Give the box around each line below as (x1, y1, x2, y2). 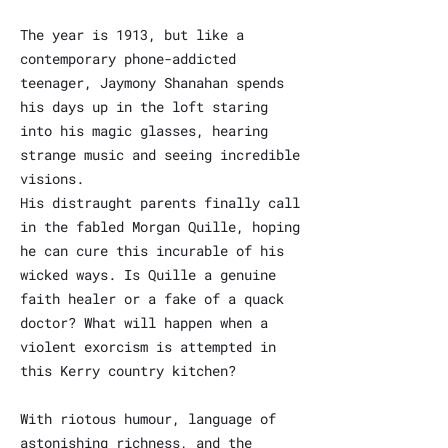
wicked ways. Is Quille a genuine (20, 265, 276, 284)
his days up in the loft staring (20, 97, 268, 116)
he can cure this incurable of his (20, 241, 284, 260)
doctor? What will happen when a (20, 313, 268, 332)
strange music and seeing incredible (20, 145, 300, 164)
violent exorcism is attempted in (20, 337, 276, 356)
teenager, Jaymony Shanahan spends (20, 73, 284, 92)
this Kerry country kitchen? (20, 361, 236, 380)
